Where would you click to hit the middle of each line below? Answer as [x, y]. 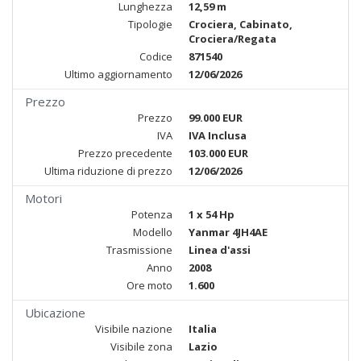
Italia [203, 329]
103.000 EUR [218, 153]
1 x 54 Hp [212, 214]
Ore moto [149, 285]
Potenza [152, 214]
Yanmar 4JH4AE [228, 232]
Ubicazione [55, 313]
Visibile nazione [134, 329]
